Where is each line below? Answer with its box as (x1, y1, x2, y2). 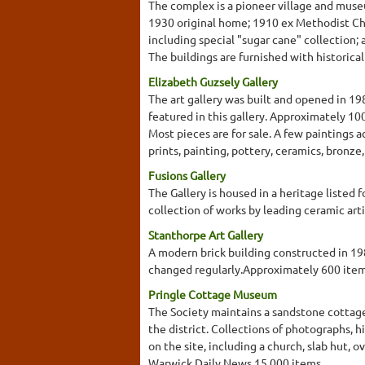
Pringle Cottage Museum (148, 286, 277, 301)
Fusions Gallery (148, 167, 226, 182)
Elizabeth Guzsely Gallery (148, 73, 278, 89)
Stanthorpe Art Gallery (148, 226, 263, 242)
